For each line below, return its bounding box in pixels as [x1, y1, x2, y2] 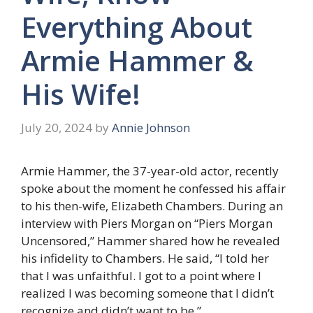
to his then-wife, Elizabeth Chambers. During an [21, 197, 283, 214]
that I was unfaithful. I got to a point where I [21, 267, 261, 284]
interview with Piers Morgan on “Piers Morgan [21, 214, 272, 231]
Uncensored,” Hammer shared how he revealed [21, 232, 280, 249]
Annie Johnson [112, 119, 190, 136]
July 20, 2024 [21, 119, 92, 136]
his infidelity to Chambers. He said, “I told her [21, 249, 269, 266]
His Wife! [21, 75, 140, 114]
